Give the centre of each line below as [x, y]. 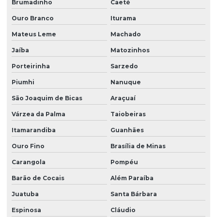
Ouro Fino [28, 146]
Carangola [29, 162]
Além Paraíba [132, 178]
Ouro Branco [33, 18]
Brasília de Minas [138, 146]
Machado [125, 34]
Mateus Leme [34, 34]
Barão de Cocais [38, 178]
